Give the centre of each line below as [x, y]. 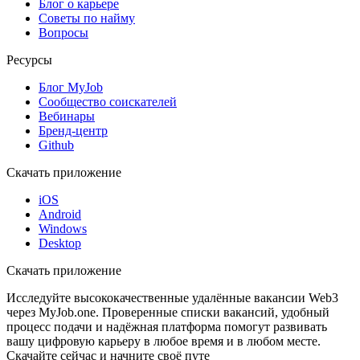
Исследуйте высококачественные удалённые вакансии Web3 [172, 297]
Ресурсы [29, 59]
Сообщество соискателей [108, 101]
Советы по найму [87, 18]
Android [60, 214]
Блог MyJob [71, 87]
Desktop [60, 243]
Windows [63, 228]
